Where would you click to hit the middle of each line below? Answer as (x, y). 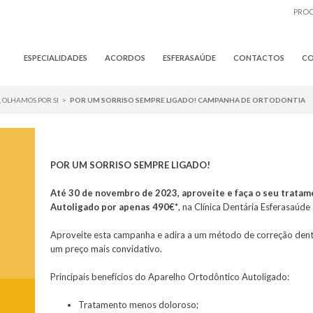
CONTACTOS (259, 58)
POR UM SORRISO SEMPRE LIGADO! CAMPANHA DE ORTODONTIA (187, 100)
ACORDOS (125, 58)
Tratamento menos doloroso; (139, 304)
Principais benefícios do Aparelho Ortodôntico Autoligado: (170, 276)
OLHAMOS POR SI (30, 100)
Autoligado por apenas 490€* (115, 206)
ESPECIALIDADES (55, 58)
